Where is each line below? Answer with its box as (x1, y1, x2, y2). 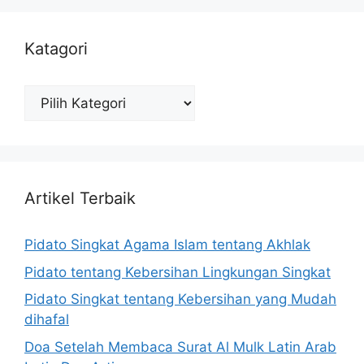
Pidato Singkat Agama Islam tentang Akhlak (24, 236, 310, 253)
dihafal (24, 311, 69, 328)
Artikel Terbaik (24, 188, 136, 209)
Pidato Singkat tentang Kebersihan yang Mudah (24, 291, 336, 308)
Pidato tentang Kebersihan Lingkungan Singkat (24, 263, 331, 280)
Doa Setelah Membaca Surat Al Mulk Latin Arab (24, 338, 336, 355)
